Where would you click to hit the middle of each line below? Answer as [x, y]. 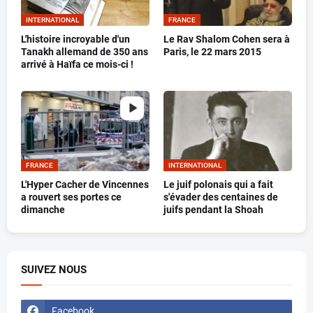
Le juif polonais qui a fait [218, 184]
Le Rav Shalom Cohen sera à [227, 39]
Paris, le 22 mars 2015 [212, 51]
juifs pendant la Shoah [213, 209]
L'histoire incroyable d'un [75, 39]
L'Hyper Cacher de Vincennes [85, 184]
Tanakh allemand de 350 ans [85, 51]
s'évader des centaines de [221, 197]
